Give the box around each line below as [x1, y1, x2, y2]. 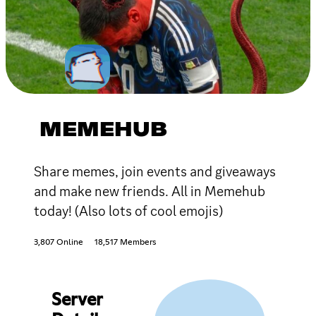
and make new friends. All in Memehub [34, 181, 265, 200]
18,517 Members [95, 238, 156, 247]
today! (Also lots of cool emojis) [34, 201, 223, 220]
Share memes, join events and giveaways [34, 162, 276, 181]
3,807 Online [34, 238, 83, 247]
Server [51, 291, 102, 309]
